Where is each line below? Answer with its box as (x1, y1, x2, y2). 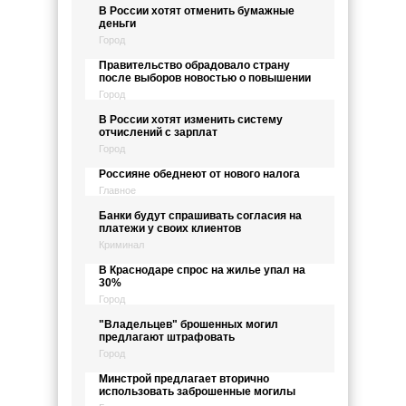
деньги (99, 17, 136, 30)
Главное (99, 185, 136, 196)
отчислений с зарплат (99, 126, 217, 139)
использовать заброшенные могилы (99, 385, 295, 398)
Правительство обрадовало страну (99, 59, 290, 72)
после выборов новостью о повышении (99, 72, 311, 84)
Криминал (99, 239, 144, 250)
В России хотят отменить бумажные (99, 5, 295, 17)
